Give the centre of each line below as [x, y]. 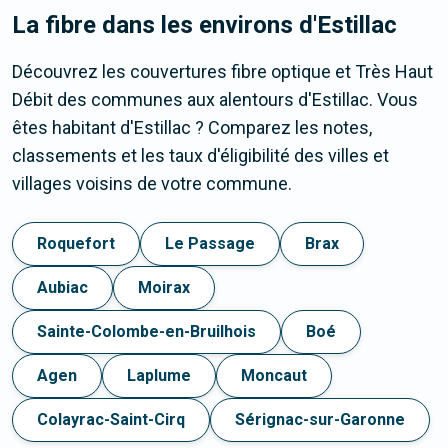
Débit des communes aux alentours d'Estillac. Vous [215, 100]
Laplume [159, 376]
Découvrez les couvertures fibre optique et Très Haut [222, 72]
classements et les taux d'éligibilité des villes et [200, 156]
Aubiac [62, 288]
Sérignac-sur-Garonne [320, 420]
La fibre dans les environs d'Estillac [204, 25]
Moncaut [274, 376]
